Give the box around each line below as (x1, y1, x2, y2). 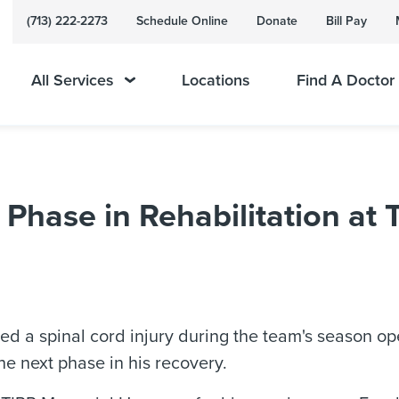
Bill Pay (326, 13, 367, 28)
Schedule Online (136, 13, 228, 28)
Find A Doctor (296, 70, 395, 90)
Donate (256, 13, 297, 28)
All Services (31, 70, 114, 90)
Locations (181, 70, 250, 90)
